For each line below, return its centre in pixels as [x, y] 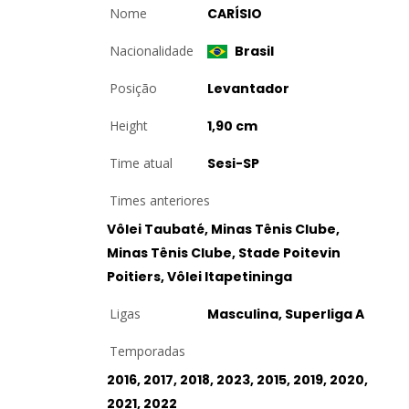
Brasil [253, 51]
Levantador [248, 89]
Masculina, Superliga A [286, 314]
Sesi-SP [233, 163]
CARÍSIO [235, 14]
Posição [133, 88]
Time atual [141, 163]
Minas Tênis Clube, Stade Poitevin [224, 253]
